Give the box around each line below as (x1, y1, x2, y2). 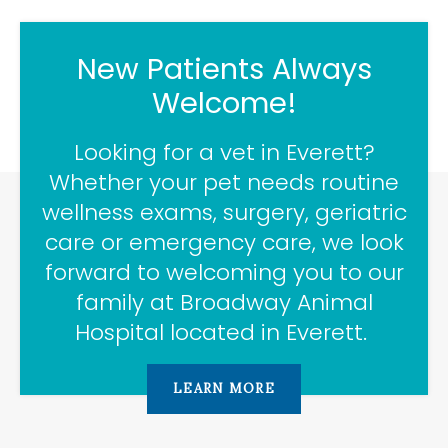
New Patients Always (76, 48, 372, 89)
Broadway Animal (179, 286, 373, 318)
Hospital (75, 316, 164, 348)
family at (75, 286, 180, 318)
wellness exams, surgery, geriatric (41, 196, 407, 228)
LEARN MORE (173, 380, 275, 398)
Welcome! (151, 82, 297, 123)
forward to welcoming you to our (44, 256, 404, 288)
